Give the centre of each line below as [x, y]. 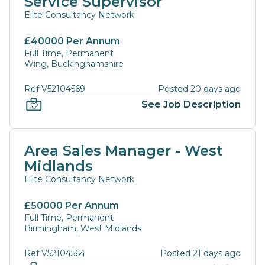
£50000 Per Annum [72, 206]
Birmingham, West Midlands [83, 228]
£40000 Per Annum [72, 41]
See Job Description [191, 104]
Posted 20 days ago [199, 89]
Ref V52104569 [55, 89]
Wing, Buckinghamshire [74, 64]
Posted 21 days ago [201, 253]
